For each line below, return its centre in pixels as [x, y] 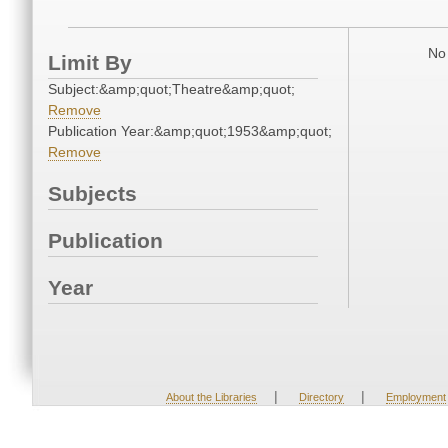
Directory [321, 397]
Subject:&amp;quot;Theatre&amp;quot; [171, 89]
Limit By [90, 63]
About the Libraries [211, 397]
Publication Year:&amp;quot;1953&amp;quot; [190, 131]
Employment [415, 397]
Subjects [92, 194]
